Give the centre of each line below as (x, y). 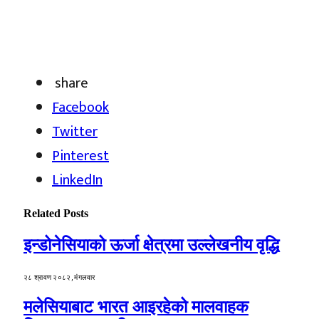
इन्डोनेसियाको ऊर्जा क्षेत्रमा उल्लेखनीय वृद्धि (151, 245)
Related (43, 213)
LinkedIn (77, 180)
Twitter (75, 131)
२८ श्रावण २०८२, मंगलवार (59, 277)
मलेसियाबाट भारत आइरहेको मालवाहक (136, 307)
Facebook (80, 107)
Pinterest (80, 156)
